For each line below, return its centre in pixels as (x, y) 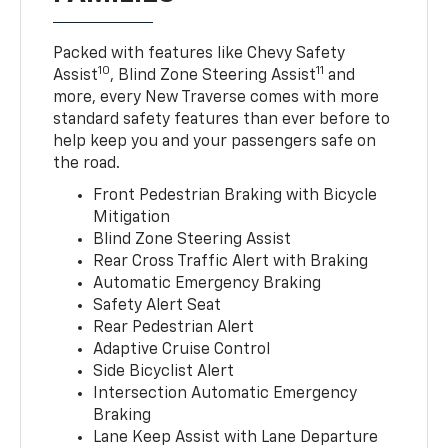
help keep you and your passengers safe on (215, 142)
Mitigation (132, 218)
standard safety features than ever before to (222, 120)
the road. (87, 164)
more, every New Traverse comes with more (216, 98)
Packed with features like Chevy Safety (199, 54)
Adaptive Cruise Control (182, 350)
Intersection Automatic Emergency (225, 394)
